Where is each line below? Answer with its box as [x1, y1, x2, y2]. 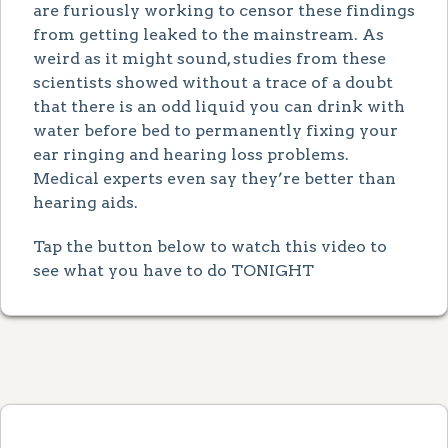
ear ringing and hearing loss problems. [33, 144, 349, 164]
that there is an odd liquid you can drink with [33, 96, 405, 116]
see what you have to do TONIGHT [33, 260, 314, 280]
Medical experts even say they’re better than [33, 168, 396, 188]
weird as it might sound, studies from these [33, 48, 386, 68]
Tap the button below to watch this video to [33, 236, 387, 256]
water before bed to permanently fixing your [33, 120, 398, 140]
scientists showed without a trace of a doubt [33, 72, 393, 92]
